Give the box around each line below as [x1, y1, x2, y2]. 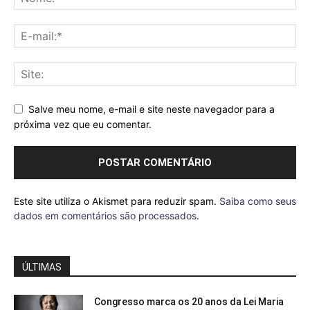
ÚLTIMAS [22, 262, 62, 273]
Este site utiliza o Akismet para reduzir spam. [14, 195, 219, 208]
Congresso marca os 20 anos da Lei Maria [94, 296, 284, 308]
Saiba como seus [219, 195, 296, 208]
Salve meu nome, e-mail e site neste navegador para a [28, 102, 275, 115]
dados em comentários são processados [14, 210, 197, 222]
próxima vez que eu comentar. [14, 118, 152, 131]
